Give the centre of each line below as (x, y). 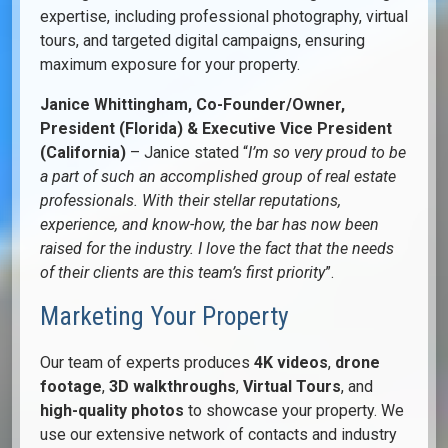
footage (71, 387)
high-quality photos (112, 411)
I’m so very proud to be (327, 153)
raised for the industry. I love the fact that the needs (217, 249)
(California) (83, 153)
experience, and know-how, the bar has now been (209, 225)
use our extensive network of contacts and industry (218, 435)
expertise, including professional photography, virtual (224, 17)
